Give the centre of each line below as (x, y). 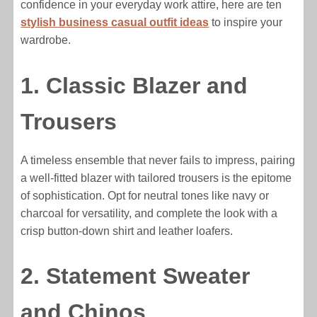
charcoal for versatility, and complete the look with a (149, 213)
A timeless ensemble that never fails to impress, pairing (158, 160)
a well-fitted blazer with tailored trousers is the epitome (156, 178)
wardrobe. (46, 40)
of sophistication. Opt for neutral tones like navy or (145, 195)
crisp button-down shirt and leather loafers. (127, 231)
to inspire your (246, 22)
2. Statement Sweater (136, 276)
